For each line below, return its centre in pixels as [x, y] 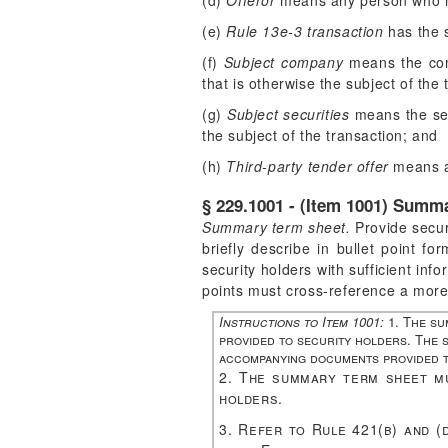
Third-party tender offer [307, 166]
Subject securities [288, 114]
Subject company [283, 62]
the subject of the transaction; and [320, 135]
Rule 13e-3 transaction [305, 31]
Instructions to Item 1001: [301, 321]
